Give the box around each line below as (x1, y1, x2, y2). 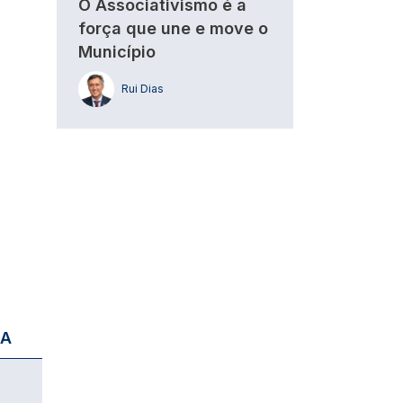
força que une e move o (78, 19, 268, 38)
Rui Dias (121, 82, 164, 95)
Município (78, 42, 156, 61)
